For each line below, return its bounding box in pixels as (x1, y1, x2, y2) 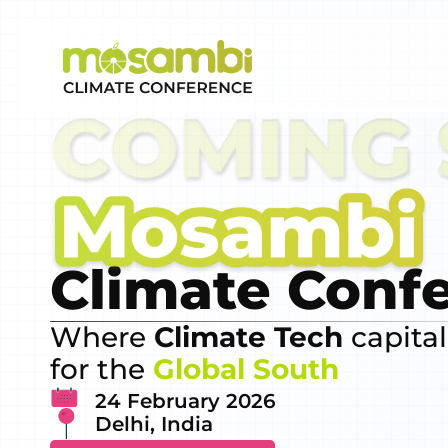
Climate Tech (154, 320, 343, 355)
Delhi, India (95, 412, 213, 437)
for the (50, 352, 153, 387)
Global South (153, 352, 339, 387)
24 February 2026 (95, 389, 276, 414)
